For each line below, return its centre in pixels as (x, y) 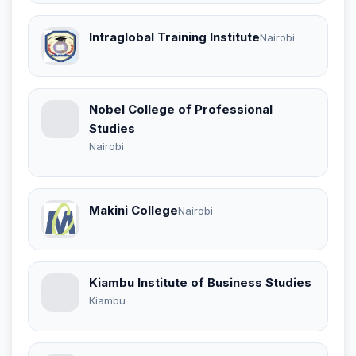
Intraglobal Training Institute (174, 37)
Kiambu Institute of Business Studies (200, 282)
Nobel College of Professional (181, 109)
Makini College (133, 211)
